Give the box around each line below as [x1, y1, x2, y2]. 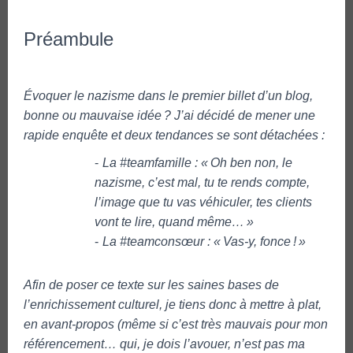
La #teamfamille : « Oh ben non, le [102, 155, 292, 169]
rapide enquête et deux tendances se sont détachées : [24, 128, 325, 142]
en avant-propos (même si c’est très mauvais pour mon [24, 317, 328, 331]
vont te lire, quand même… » [95, 214, 254, 229]
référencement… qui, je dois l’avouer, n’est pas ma [24, 336, 305, 351]
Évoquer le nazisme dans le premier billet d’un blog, [24, 88, 313, 102]
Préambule [24, 28, 113, 50]
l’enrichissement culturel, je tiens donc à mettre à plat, [24, 297, 321, 311]
